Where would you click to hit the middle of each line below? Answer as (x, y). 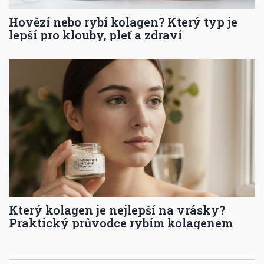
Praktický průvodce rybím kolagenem (121, 222)
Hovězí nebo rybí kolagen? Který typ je (123, 22)
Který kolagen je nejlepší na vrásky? (117, 209)
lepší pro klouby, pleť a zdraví (95, 34)
